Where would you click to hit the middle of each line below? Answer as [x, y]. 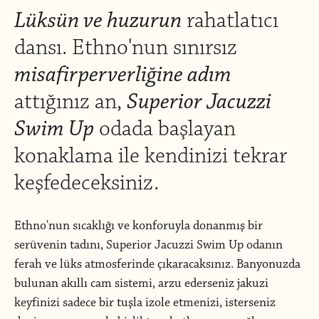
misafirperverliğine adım [123, 74]
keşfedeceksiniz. [87, 183]
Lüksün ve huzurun [98, 20]
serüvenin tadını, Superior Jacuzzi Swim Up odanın [148, 245]
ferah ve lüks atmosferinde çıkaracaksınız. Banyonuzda [157, 264]
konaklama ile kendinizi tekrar [151, 156]
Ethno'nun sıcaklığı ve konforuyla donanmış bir [138, 226]
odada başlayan [165, 129]
